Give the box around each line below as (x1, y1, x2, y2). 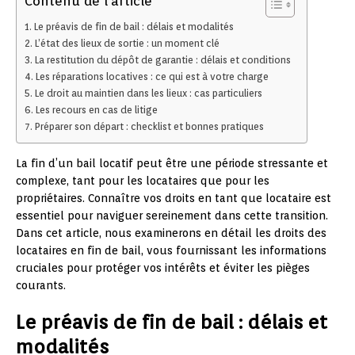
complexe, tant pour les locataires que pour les (16, 174, 269, 187)
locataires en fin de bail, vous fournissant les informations (16, 243, 326, 257)
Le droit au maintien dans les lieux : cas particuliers (34, 86, 262, 99)
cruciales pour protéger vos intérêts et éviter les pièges (16, 261, 310, 274)
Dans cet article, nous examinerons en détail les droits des (16, 226, 326, 239)
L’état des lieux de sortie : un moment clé (34, 36, 219, 49)
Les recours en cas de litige (35, 103, 158, 116)
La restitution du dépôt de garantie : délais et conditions (34, 53, 291, 66)
